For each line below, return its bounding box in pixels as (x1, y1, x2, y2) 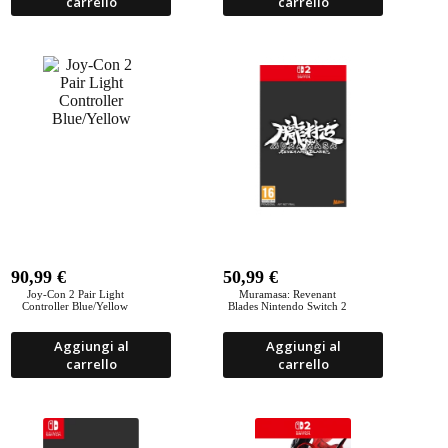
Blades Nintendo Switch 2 (227, 300, 347, 312)
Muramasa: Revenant (238, 288, 336, 300)
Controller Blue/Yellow (22, 300, 129, 312)
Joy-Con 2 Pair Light (26, 288, 124, 300)
